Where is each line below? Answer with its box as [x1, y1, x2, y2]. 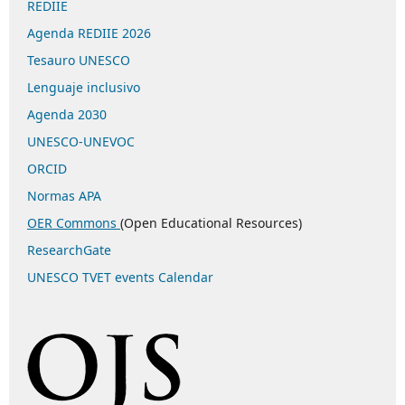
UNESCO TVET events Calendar [27, 268, 213, 286]
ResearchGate [27, 240, 111, 259]
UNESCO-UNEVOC [27, 132, 135, 150]
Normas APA [27, 186, 101, 204]
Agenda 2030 [27, 105, 107, 123]
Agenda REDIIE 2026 [27, 24, 151, 42]
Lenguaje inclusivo [27, 78, 140, 96]
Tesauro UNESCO [27, 52, 130, 69]
